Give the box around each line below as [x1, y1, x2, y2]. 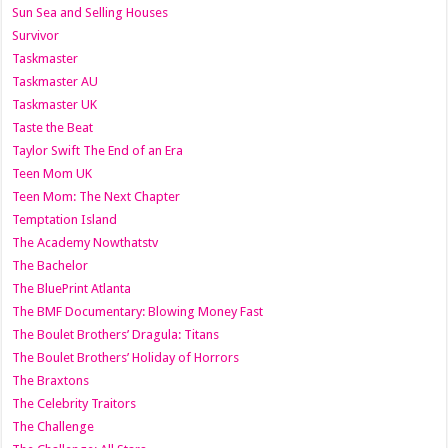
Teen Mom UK [12, 166, 93, 182]
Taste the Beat [12, 120, 94, 136]
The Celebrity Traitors [12, 396, 137, 412]
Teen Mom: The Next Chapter [12, 189, 181, 205]
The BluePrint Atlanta [12, 281, 132, 297]
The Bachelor [12, 258, 89, 274]
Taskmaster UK [12, 97, 98, 113]
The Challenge [12, 419, 95, 435]
